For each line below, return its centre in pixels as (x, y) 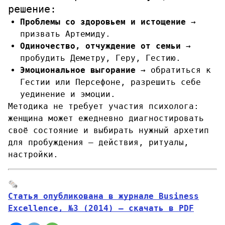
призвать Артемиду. (65, 34)
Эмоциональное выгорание (78, 70)
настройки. (33, 155)
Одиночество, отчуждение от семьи (100, 46)
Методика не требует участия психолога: (103, 106)
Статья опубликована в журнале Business (103, 196)
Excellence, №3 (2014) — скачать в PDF (101, 208)
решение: (32, 9)
